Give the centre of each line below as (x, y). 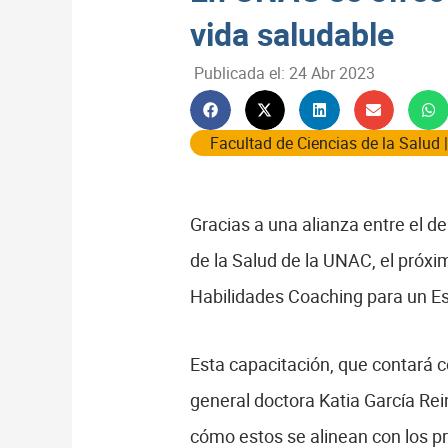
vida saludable (292, 33)
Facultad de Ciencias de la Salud (325, 143)
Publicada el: (239, 72)
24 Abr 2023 (332, 72)
